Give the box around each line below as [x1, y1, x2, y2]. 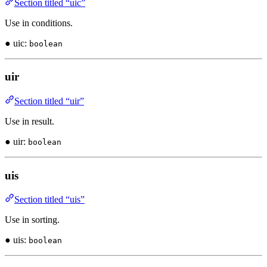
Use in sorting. [5, 215, 60, 225]
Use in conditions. [5, 17, 73, 28]
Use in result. [5, 116, 54, 126]
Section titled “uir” [14, 96, 84, 106]
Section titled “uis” [14, 194, 85, 205]
